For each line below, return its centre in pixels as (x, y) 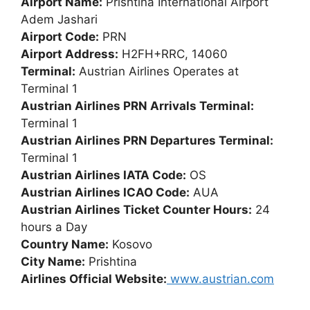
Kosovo (130, 244)
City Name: (53, 261)
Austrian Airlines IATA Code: (103, 175)
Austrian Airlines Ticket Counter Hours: (136, 209)
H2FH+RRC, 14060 (173, 54)
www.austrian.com (220, 279)
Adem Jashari (59, 19)
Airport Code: (60, 36)
